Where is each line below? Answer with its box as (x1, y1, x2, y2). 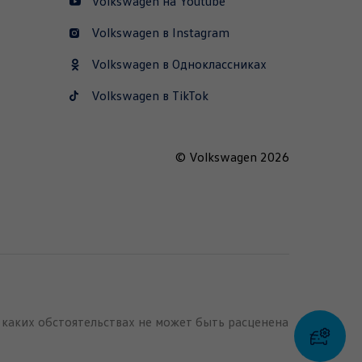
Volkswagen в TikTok (91, 88, 209, 104)
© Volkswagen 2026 (175, 149, 289, 166)
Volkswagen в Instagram (91, 25, 230, 41)
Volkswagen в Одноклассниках (91, 57, 267, 73)
